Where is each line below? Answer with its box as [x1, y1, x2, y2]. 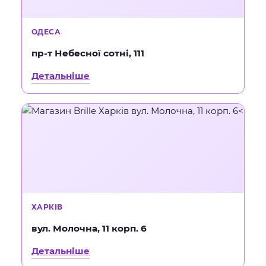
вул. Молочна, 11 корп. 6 [31, 223, 147, 234]
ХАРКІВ [31, 202, 63, 211]
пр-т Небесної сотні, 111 [31, 47, 144, 59]
